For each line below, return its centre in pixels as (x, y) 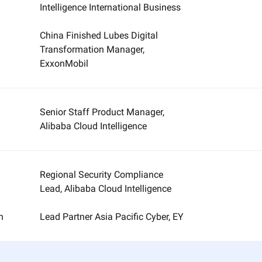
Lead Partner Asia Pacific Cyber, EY (112, 217)
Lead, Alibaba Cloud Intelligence (106, 189)
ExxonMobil (64, 63)
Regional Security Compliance (102, 175)
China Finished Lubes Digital (99, 35)
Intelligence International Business (111, 7)
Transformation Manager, (92, 49)
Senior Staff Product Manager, (102, 112)
